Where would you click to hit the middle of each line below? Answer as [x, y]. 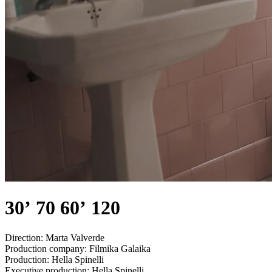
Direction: [25, 237]
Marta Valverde [75, 237]
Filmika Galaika [120, 248]
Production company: [47, 248]
